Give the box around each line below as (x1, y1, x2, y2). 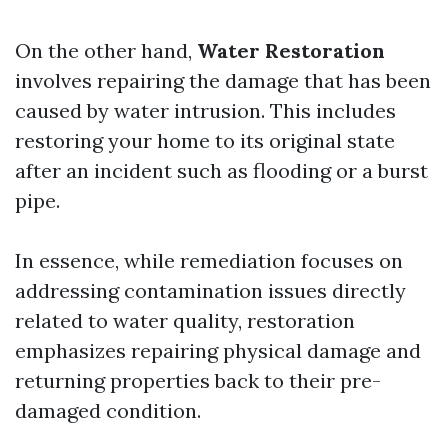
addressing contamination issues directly (15, 278, 406, 303)
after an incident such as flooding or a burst (15, 158, 428, 183)
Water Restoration (197, 38, 385, 63)
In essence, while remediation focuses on (15, 248, 403, 273)
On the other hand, (15, 38, 197, 63)
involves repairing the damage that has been (15, 68, 431, 93)
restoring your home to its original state (15, 128, 395, 153)
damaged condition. (15, 398, 201, 423)
